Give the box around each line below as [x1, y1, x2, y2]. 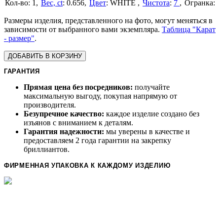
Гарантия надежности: [24, 127, 104, 136]
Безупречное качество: [24, 110, 104, 118]
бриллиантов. [24, 145, 70, 153]
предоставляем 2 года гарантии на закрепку [24, 136, 171, 145]
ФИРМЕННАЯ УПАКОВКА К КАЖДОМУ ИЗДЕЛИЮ [4, 162, 171, 169]
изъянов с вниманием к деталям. [24, 118, 133, 127]
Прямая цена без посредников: [24, 83, 133, 91]
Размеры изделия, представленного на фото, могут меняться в [4, 16, 213, 25]
